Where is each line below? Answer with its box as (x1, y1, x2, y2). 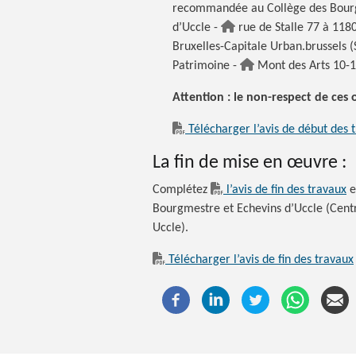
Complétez (153, 183, 211, 196)
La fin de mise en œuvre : (153, 153, 346, 172)
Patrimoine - (172, 59, 240, 72)
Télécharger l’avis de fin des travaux (168, 253, 354, 266)
